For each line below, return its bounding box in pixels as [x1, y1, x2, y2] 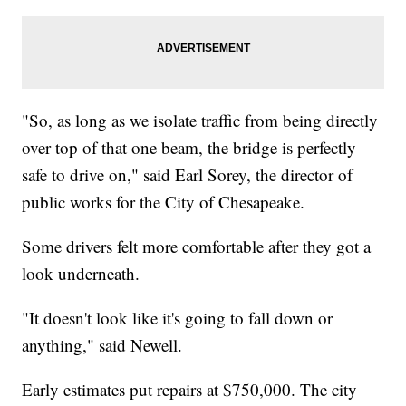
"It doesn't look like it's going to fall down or [22, 305, 333, 329]
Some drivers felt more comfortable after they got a [22, 234, 372, 257]
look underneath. [22, 261, 140, 285]
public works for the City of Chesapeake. [22, 189, 305, 213]
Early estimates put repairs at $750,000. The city [22, 377, 358, 401]
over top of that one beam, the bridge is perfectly [22, 135, 357, 159]
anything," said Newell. [22, 333, 183, 356]
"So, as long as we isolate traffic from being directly [22, 108, 379, 131]
